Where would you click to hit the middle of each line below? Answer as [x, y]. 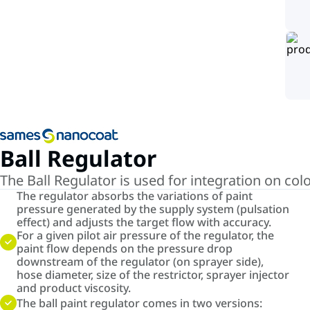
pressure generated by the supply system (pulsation [153, 209]
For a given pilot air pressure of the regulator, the [145, 235]
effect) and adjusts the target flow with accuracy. [144, 222]
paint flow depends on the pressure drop [125, 248]
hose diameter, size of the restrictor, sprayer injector [153, 275]
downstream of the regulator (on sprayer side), [140, 262]
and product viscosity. [74, 288]
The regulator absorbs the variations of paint [135, 196]
